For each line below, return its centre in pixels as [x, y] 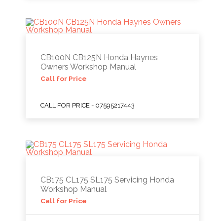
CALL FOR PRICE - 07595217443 [88, 105]
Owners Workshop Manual [89, 67]
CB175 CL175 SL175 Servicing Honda [108, 180]
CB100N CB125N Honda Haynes [99, 57]
